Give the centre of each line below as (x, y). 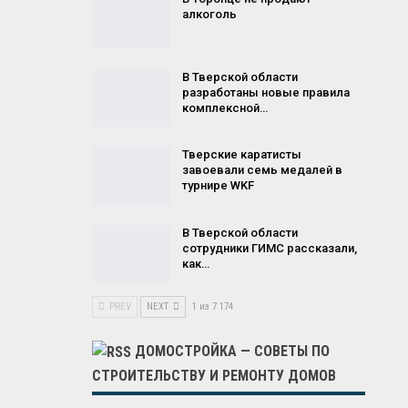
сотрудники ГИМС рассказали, (269, 248)
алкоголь (209, 14)
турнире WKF (218, 186)
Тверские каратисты (241, 155)
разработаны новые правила (265, 92)
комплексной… (224, 107)
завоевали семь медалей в (262, 170)
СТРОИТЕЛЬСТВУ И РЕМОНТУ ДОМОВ (214, 376)
